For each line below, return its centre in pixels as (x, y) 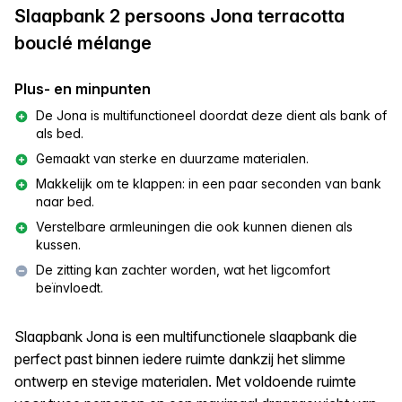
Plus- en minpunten (83, 88)
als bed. (60, 133)
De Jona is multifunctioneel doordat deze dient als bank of (211, 115)
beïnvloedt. (70, 287)
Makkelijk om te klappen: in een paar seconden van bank (209, 183)
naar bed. (65, 201)
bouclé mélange (83, 43)
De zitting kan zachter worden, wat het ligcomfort (183, 269)
